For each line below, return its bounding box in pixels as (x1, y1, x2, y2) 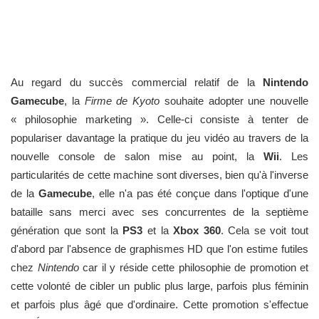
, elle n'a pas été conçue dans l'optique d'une (91, 187, 309, 199)
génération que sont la (11, 224, 123, 236)
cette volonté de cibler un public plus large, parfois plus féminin (11, 280, 308, 292)
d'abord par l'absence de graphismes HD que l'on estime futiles (11, 243, 308, 255)
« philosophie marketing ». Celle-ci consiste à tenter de (11, 113, 308, 125)
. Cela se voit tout (220, 224, 309, 236)
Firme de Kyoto (84, 95, 159, 107)
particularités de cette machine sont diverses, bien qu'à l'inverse (11, 169, 308, 181)
